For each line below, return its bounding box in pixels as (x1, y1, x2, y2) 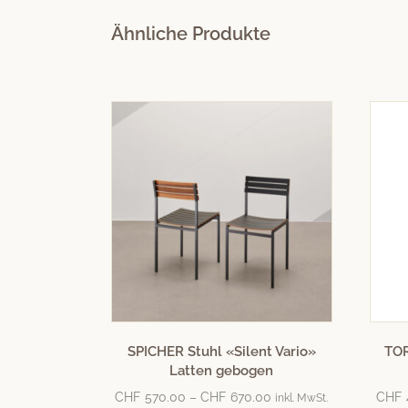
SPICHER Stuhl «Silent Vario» (127, 343, 316, 361)
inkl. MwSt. (275, 391, 329, 404)
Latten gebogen (169, 362, 274, 380)
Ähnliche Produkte (111, 23, 270, 46)
